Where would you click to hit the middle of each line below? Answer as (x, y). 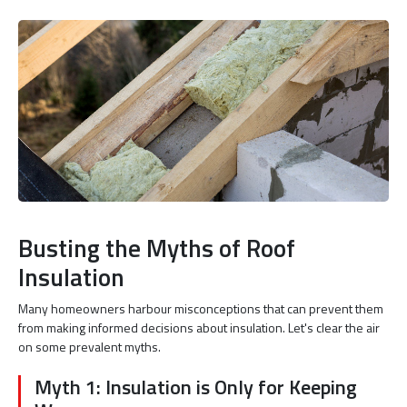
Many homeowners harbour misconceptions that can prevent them (201, 308)
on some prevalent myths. (89, 346)
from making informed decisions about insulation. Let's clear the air (199, 327)
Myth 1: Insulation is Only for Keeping (196, 387)
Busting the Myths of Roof (157, 247)
